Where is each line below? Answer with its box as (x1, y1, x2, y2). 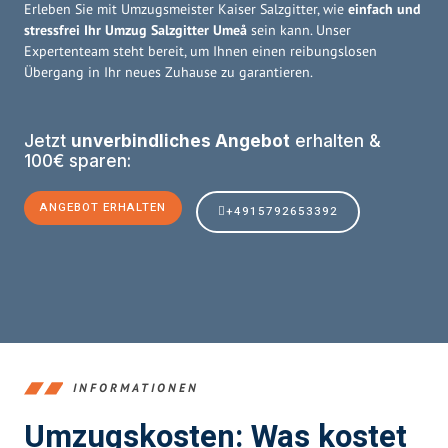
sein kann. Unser (247, 20, 351, 39)
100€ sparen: (24, 150, 131, 171)
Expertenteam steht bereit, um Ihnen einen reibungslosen (24, 41, 377, 60)
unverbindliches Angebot (71, 130, 290, 151)
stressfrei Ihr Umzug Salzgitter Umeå (24, 20, 247, 39)
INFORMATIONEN (73, 380, 199, 396)
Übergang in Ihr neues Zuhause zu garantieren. (24, 62, 313, 81)
